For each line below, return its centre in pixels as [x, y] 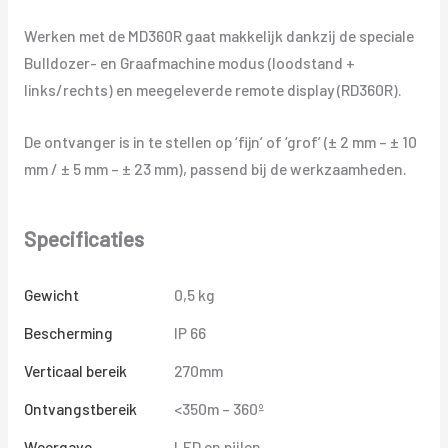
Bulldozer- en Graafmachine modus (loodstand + [189, 63]
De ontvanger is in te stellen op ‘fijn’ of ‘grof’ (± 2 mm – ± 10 [220, 141]
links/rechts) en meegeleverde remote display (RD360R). [212, 90]
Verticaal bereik [75, 371]
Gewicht [51, 295]
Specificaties [83, 239]
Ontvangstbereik [80, 409]
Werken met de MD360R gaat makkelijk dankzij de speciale [218, 36]
